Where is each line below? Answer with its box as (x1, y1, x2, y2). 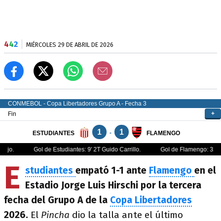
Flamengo (149, 165, 194, 176)
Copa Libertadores (110, 194, 192, 206)
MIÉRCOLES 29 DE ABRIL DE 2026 (26, 41, 113, 48)
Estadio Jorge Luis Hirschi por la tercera (25, 180, 201, 191)
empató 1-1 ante (75, 165, 149, 176)
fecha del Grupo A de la (4, 194, 110, 206)
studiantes (25, 165, 75, 176)
